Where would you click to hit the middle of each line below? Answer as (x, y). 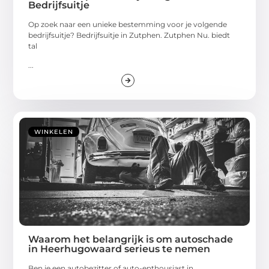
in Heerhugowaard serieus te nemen (119, 249)
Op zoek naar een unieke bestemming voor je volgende (128, 24)
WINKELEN (54, 131)
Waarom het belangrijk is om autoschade (131, 239)
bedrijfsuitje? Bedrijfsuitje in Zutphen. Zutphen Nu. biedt (129, 35)
